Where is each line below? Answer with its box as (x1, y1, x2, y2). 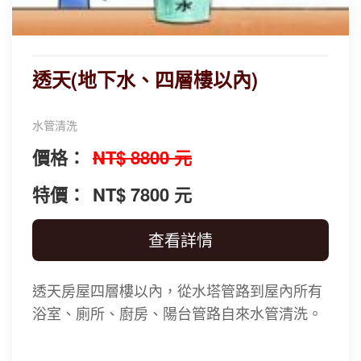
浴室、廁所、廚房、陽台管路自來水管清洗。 (32, 301, 322, 323)
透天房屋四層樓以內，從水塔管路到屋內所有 (32, 279, 322, 301)
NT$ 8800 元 (93, 143, 192, 170)
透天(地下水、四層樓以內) (32, 64, 258, 93)
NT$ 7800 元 (93, 180, 192, 207)
